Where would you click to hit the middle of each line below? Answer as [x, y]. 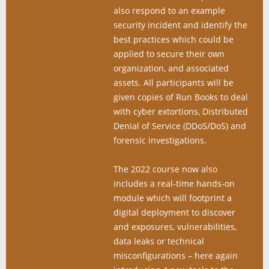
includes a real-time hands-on [174, 183]
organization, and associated [171, 68]
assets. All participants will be [174, 83]
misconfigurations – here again [176, 255]
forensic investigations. [160, 140]
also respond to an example [169, 11]
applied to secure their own [169, 54]
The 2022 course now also [165, 169]
